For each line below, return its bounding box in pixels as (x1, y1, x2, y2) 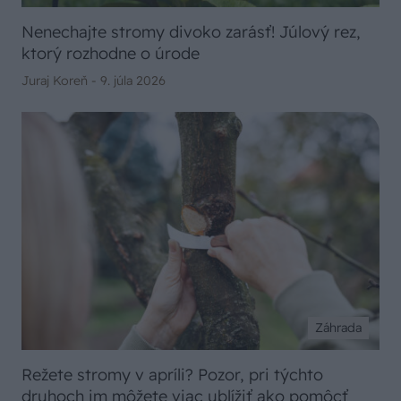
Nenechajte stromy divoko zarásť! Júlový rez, (21, 21, 361, 42)
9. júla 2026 (100, 72, 166, 89)
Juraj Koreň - (21, 72, 100, 89)
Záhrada (315, 320, 362, 337)
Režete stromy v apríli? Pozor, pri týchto (21, 364, 323, 386)
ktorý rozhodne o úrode (21, 42, 200, 64)
